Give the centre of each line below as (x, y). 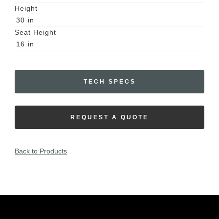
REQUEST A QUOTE (109, 117)
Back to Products (41, 151)
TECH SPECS (109, 81)
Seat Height (35, 32)
